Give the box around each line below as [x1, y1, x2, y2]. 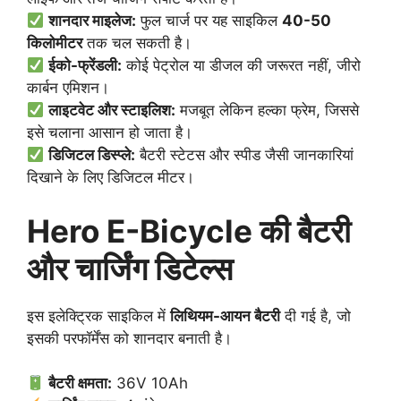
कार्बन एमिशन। [27, 79, 109, 98]
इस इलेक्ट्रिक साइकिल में [27, 306, 170, 325]
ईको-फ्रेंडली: [48, 56, 123, 75]
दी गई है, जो [280, 306, 351, 325]
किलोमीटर [27, 34, 82, 53]
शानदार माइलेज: [48, 12, 137, 30]
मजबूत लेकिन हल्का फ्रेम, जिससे [175, 101, 360, 120]
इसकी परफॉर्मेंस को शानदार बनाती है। [27, 328, 232, 347]
